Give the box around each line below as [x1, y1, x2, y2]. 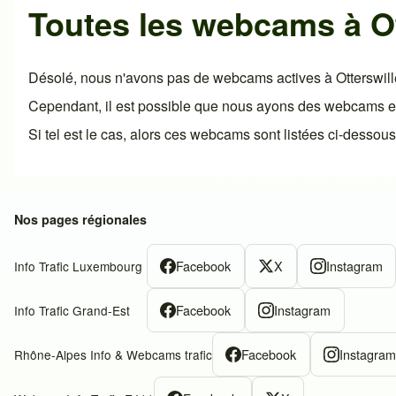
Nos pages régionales [14, 210, 147, 229]
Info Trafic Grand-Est [14, 301, 130, 320]
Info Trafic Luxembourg [14, 257, 142, 276]
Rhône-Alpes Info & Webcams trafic [14, 346, 212, 364]
